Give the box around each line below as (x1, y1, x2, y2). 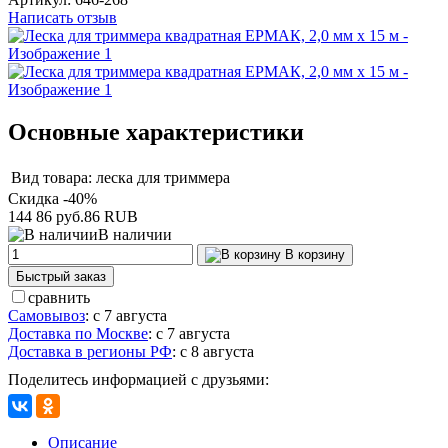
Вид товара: (11, 168, 92, 186)
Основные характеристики (8, 118, 304, 145)
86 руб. (36, 207, 84, 225)
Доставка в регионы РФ (8, 342, 172, 360)
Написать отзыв (8, 8, 117, 26)
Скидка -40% (8, 189, 97, 207)
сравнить (28, 288, 90, 306)
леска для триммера (96, 168, 230, 186)
